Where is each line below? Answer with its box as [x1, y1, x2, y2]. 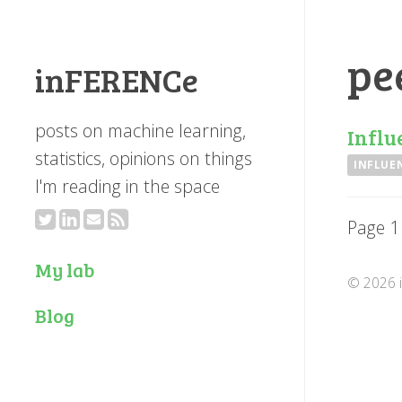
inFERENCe [34, 57, 198, 102]
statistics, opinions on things [34, 146, 252, 171]
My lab [34, 257, 94, 284]
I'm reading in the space [34, 174, 220, 199]
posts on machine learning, [34, 118, 246, 144]
